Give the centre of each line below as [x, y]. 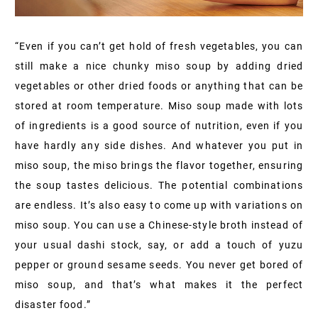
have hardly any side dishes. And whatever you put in [159, 145]
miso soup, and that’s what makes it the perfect [159, 284]
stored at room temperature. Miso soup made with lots [159, 105]
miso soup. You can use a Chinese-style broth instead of [159, 225]
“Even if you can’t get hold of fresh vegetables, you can [159, 46]
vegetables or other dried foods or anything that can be [159, 86]
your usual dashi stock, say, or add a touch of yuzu [159, 245]
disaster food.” [53, 304]
